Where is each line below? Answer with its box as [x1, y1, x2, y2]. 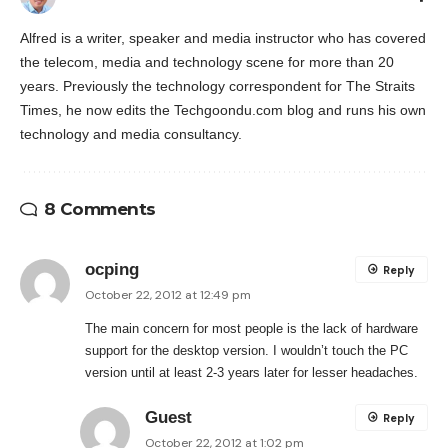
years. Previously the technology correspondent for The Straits [20, 78, 415, 95]
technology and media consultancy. [20, 126, 242, 143]
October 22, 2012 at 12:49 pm [85, 287, 251, 304]
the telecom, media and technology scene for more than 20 [20, 54, 394, 71]
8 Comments [43, 199, 156, 220]
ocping [85, 260, 139, 280]
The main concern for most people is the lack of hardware [85, 321, 418, 337]
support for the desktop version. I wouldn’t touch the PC [85, 343, 408, 359]
